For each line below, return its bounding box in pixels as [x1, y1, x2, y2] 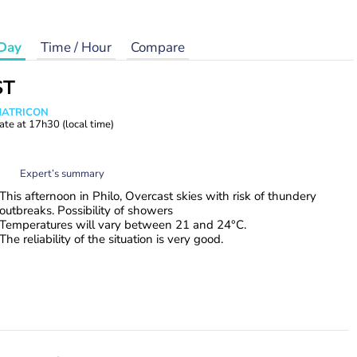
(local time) [62, 117, 114, 131]
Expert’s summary [20, 166, 104, 181]
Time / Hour [41, 38, 112, 57]
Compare [131, 38, 185, 57]
